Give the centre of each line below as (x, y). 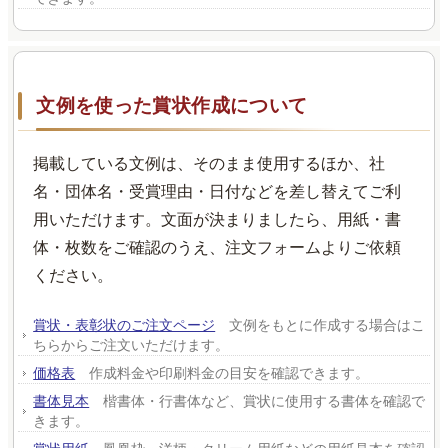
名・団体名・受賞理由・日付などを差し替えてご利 (217, 191)
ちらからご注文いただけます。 (131, 344)
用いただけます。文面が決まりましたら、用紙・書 (217, 219)
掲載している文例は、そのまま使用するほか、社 (209, 163)
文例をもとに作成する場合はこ (320, 324)
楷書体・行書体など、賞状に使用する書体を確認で (257, 400)
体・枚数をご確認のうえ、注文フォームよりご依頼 (217, 247)
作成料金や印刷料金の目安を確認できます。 (222, 372)
